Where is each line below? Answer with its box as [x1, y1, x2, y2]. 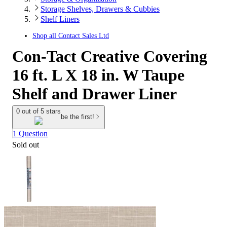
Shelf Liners [41, 15, 80, 23]
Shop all [32, 32, 58, 40]
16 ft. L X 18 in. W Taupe [12, 66, 184, 84]
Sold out [12, 140, 39, 149]
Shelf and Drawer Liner [12, 85, 177, 103]
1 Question [13, 129, 48, 138]
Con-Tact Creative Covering [12, 47, 207, 65]
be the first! [61, 113, 94, 121]
